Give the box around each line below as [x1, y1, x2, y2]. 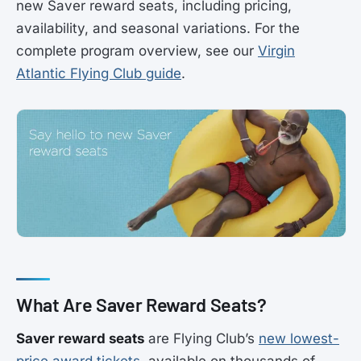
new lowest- [259, 330, 339, 346]
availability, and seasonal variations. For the [16, 20, 300, 37]
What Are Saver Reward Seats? [16, 293, 267, 316]
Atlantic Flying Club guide [16, 65, 181, 82]
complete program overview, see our [16, 43, 258, 60]
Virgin [258, 43, 295, 60]
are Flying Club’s [144, 330, 259, 346]
